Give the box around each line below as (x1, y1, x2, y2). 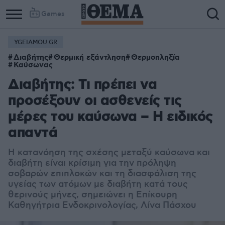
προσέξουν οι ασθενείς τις (8, 92, 182, 110)
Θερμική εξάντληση (54, 53, 126, 63)
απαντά (8, 124, 57, 143)
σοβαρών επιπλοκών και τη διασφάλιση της (8, 168, 196, 179)
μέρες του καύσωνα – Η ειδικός (8, 108, 213, 127)
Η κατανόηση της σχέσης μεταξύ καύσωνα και (8, 147, 210, 158)
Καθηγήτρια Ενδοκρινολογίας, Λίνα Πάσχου (8, 200, 196, 211)
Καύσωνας (14, 60, 53, 70)
